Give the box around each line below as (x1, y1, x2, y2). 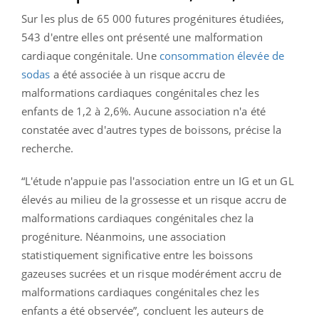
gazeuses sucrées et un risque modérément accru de (21, 266, 281, 281)
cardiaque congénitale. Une (21, 48, 159, 63)
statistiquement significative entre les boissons (21, 248, 253, 263)
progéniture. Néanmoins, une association (21, 229, 226, 244)
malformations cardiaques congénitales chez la (21, 211, 254, 226)
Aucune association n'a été (131, 104, 266, 119)
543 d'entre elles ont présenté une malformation (21, 30, 263, 45)
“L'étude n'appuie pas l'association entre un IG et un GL (21, 174, 294, 189)
